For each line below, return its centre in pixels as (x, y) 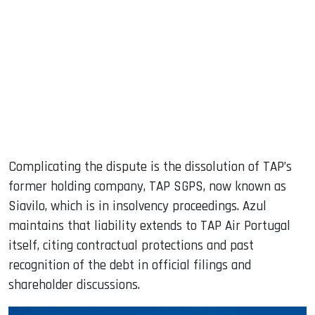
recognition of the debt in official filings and (130, 265)
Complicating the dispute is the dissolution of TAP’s (150, 167)
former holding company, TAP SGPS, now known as (147, 186)
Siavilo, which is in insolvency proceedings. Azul (137, 206)
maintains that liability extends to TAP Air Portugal (149, 226)
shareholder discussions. (74, 285)
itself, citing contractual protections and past (131, 245)
